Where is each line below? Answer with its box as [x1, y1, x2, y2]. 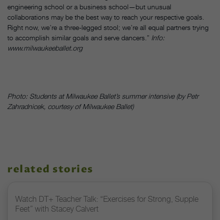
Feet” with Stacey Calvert [15, 204, 99, 214]
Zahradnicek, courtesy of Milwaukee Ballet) [7, 102, 134, 111]
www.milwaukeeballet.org [7, 44, 82, 53]
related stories [7, 163, 93, 177]
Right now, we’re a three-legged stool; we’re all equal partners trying [7, 23, 209, 32]
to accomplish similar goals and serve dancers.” [7, 33, 151, 42]
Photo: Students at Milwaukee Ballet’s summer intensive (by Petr [7, 92, 198, 101]
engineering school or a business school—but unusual [7, 2, 171, 11]
